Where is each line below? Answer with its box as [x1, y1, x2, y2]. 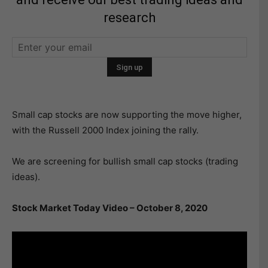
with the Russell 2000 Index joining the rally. [12, 124, 199, 136]
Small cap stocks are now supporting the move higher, [12, 109, 242, 120]
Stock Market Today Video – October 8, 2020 [12, 202, 208, 214]
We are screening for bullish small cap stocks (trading [12, 156, 238, 167]
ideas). [12, 171, 40, 182]
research [103, 10, 156, 25]
